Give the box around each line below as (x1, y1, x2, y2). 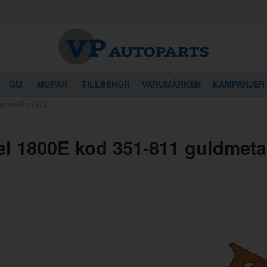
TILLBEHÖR (82, 78, 130, 90)
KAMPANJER (213, 78, 265, 90)
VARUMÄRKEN (142, 78, 201, 90)
